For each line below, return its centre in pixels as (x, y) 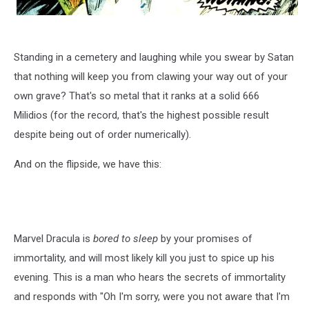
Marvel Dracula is (53, 238)
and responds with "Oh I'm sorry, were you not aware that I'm (152, 296)
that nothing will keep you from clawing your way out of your (151, 76)
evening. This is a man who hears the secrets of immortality (150, 277)
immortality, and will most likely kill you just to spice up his (144, 258)
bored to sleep (126, 238)
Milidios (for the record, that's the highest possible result (141, 115)
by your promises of (205, 238)
